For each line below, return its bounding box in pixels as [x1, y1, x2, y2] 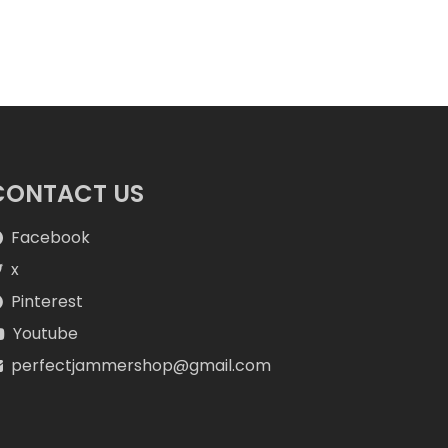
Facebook [10, 226, 90, 250]
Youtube [12, 322, 78, 346]
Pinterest [10, 290, 83, 314]
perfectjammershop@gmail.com [10, 354, 271, 378]
